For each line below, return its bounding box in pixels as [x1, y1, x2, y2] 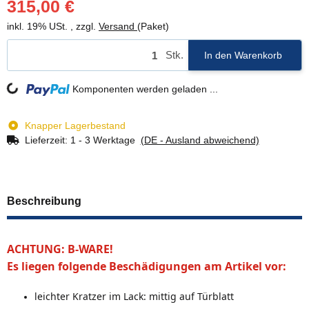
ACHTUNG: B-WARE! [7, 241, 113, 257]
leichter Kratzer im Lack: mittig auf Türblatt [34, 290, 234, 303]
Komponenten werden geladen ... [72, 83, 219, 95]
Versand [99, 20, 137, 32]
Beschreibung [7, 195, 81, 208]
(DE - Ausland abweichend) [140, 134, 259, 146]
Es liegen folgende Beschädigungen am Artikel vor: [7, 259, 286, 275]
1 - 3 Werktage [70, 134, 141, 146]
